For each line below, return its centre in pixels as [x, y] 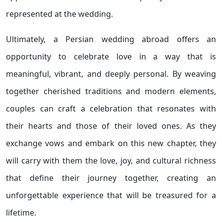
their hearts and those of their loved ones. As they [111, 126]
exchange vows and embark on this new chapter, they [111, 143]
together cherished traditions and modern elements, [111, 91]
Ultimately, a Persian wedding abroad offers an [111, 39]
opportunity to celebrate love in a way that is [111, 56]
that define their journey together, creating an [111, 178]
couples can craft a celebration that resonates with [111, 109]
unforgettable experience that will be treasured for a [111, 195]
